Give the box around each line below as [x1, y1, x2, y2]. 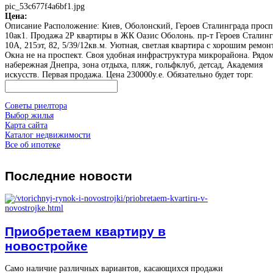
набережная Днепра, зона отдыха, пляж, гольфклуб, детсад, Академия [5, 60, 263, 69]
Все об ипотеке [5, 140, 60, 149]
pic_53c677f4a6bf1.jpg [5, 1, 85, 11]
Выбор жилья [5, 110, 54, 120]
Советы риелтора [5, 101, 67, 110]
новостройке [5, 238, 88, 253]
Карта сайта [5, 120, 48, 130]
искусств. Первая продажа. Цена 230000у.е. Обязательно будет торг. [5, 69, 253, 79]
